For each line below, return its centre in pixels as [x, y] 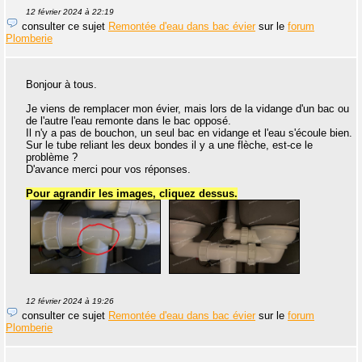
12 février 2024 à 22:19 [70, 11]
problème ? [52, 157]
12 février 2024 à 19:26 [70, 301]
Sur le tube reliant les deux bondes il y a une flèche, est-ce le [169, 145]
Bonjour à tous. [61, 84]
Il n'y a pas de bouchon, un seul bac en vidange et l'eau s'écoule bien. [189, 133]
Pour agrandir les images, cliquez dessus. [132, 193]
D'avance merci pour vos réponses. [108, 169]
